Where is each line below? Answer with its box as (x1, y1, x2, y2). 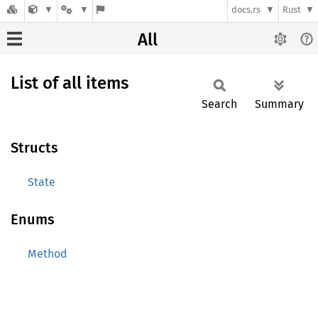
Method (28, 247, 67, 261)
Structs (11, 139, 58, 156)
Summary (255, 97, 304, 111)
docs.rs (231, 4, 261, 16)
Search (202, 97, 237, 111)
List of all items (11, 73, 128, 93)
